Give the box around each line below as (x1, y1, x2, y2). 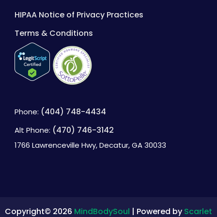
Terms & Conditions (15, 27, 93, 39)
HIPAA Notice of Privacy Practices (15, 9, 143, 20)
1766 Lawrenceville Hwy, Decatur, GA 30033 (15, 139, 166, 150)
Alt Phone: (15, 124, 52, 135)
